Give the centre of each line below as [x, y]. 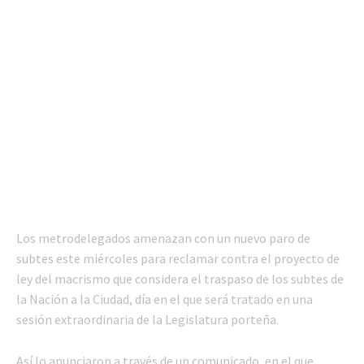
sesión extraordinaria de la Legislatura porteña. [147, 319]
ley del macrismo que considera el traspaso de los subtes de [180, 278]
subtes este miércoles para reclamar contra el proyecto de [178, 258]
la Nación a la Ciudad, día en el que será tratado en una [165, 299]
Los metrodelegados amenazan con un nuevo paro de [163, 238]
